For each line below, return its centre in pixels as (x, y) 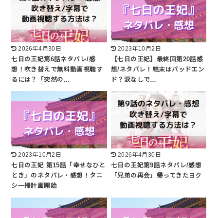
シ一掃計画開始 (34, 186)
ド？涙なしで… (134, 80)
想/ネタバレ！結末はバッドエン (158, 70)
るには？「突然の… (41, 80)
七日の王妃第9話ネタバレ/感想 (156, 166)
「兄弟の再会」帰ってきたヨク (156, 176)
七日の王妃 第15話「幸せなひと (58, 166)
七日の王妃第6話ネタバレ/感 (53, 59)
